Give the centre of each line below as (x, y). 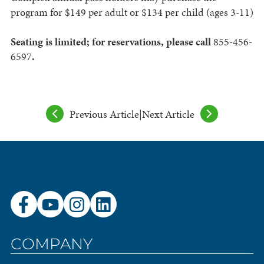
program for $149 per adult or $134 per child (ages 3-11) (132, 12)
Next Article (168, 114)
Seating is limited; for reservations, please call (112, 42)
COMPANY (51, 244)
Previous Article (104, 114)
